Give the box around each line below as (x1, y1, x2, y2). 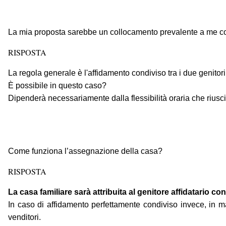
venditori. (8, 213, 41, 222)
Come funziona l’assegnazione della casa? (8, 147, 162, 156)
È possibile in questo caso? (8, 81, 106, 90)
